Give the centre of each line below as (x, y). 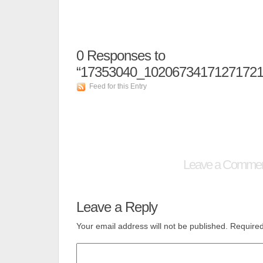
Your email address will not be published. (152, 226)
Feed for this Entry (118, 86)
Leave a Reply (117, 207)
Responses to (124, 55)
